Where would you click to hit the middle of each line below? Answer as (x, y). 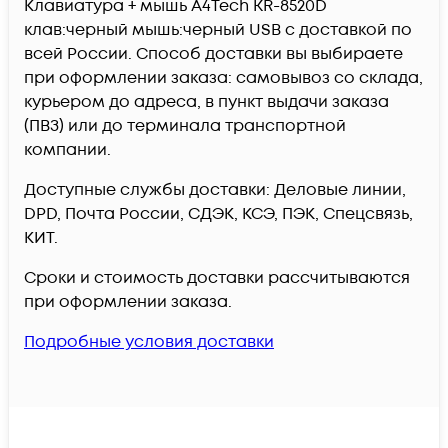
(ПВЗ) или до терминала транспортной (185, 126)
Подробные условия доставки (149, 342)
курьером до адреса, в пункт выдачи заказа (206, 102)
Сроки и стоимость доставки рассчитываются (217, 278)
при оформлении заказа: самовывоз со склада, (223, 78)
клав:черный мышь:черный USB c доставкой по (218, 30)
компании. (67, 150)
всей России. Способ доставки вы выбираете (213, 54)
